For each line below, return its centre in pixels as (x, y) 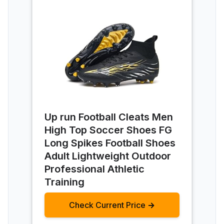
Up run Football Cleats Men (109, 117)
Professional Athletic (94, 169)
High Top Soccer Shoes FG (108, 130)
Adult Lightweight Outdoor (108, 156)
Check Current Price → (112, 205)
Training (64, 182)
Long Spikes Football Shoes (110, 143)
